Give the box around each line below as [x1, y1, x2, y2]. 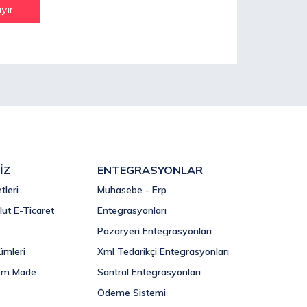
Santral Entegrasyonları [97, 266, 201, 278]
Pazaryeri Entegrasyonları [97, 225, 212, 237]
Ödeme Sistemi [97, 286, 166, 299]
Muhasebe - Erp [97, 184, 167, 196]
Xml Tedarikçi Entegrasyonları [97, 245, 229, 258]
